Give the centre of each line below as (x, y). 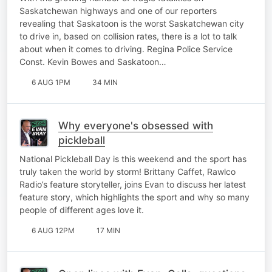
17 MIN (108, 230)
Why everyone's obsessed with (136, 125)
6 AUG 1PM (51, 82)
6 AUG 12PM (53, 230)
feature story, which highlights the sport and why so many (134, 197)
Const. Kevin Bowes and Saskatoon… (93, 61)
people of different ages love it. (82, 209)
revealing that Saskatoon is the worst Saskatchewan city (132, 23)
